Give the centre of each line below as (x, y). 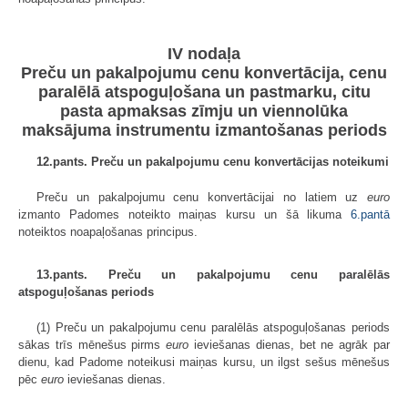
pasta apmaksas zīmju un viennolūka (204, 111)
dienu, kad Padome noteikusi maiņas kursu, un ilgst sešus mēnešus (204, 362)
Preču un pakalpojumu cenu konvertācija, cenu (204, 72)
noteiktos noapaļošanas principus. (108, 231)
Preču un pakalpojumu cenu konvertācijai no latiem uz (202, 197)
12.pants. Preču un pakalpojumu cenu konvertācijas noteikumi (213, 161)
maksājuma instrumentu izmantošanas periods (204, 130)
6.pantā (370, 214)
